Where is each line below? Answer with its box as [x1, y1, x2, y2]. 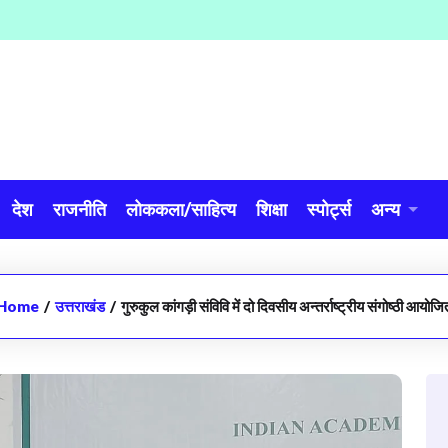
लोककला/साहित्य [126, 198, 236, 220]
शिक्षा [256, 198, 287, 220]
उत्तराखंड [55, 297, 105, 315]
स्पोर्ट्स [307, 198, 351, 220]
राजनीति [53, 198, 106, 220]
